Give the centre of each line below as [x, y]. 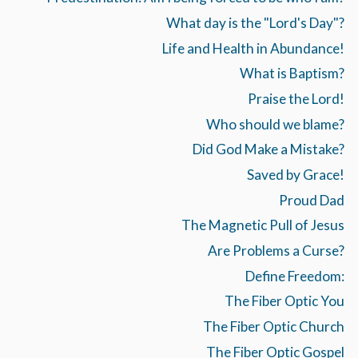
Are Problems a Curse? [276, 251]
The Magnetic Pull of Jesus [263, 225]
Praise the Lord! [296, 99]
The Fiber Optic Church [273, 326]
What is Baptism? [292, 74]
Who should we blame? [275, 124]
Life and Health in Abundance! [253, 48]
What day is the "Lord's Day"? [255, 23]
